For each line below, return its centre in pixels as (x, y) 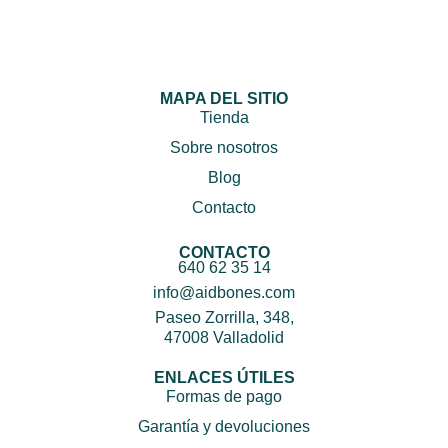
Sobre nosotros (224, 148)
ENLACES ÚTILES (224, 377)
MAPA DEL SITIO (224, 98)
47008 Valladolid (224, 337)
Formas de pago (224, 397)
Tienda (224, 118)
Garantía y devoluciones (224, 427)
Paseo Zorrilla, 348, (224, 317)
